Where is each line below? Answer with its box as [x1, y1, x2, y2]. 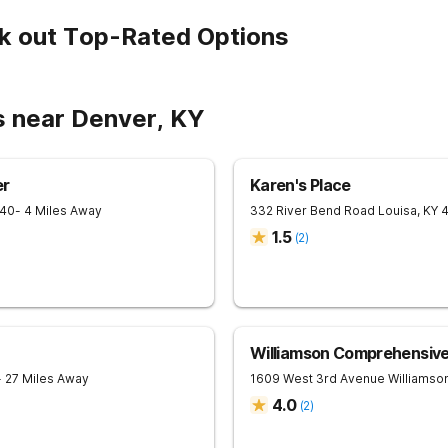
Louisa [378, 203, 417, 218]
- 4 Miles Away [15, 203, 102, 218]
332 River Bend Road [250, 203, 375, 218]
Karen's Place [250, 175, 351, 195]
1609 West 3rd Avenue [250, 371, 385, 386]
